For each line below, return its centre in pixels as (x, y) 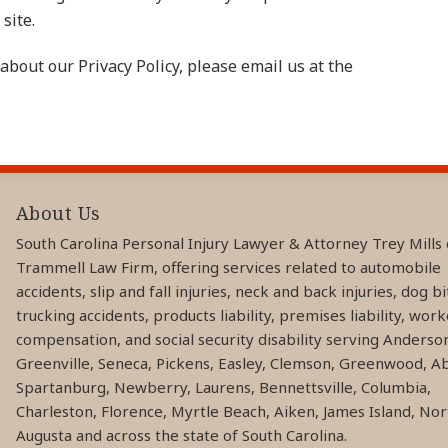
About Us (58, 213)
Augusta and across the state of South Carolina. (181, 434)
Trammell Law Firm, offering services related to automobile (228, 266)
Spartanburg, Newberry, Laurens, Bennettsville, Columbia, (223, 386)
